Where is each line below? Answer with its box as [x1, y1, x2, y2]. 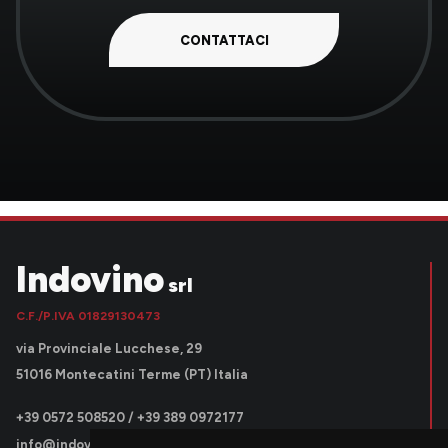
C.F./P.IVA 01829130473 [16, 308, 160, 323]
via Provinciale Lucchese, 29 [16, 340, 202, 356]
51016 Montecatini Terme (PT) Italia [16, 366, 248, 382]
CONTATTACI [179, 32, 269, 48]
